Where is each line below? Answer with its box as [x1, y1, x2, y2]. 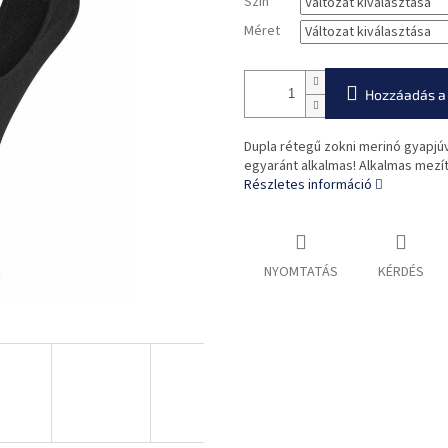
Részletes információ [244, 175, 372, 196]
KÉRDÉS [378, 262, 424, 283]
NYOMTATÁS [264, 262, 338, 283]
